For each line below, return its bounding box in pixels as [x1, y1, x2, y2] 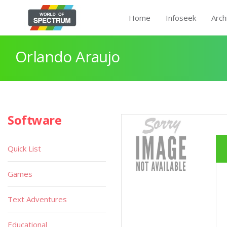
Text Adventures [8, 194, 67, 204]
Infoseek [166, 13, 196, 23]
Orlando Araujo [15, 46, 120, 67]
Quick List [8, 143, 41, 154]
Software [8, 111, 62, 128]
